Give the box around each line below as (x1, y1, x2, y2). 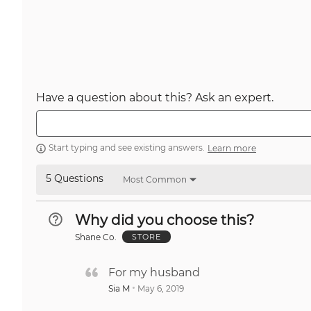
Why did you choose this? (75, 212, 254, 229)
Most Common (123, 174, 187, 185)
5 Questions (46, 172, 103, 185)
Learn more (208, 143, 256, 154)
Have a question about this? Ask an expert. (36, 90, 274, 104)
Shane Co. (75, 231, 117, 242)
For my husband (108, 266, 200, 280)
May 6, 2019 (137, 283, 184, 294)
